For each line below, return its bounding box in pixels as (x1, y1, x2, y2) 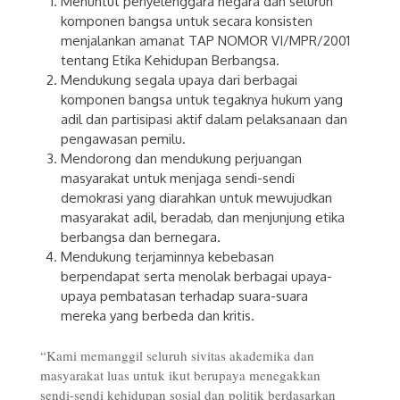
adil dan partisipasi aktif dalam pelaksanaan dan (60, 110, 347, 128)
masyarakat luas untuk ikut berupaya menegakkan (40, 366, 321, 385)
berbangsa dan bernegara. (60, 228, 221, 246)
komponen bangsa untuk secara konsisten (60, 12, 312, 29)
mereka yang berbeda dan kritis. (60, 306, 254, 324)
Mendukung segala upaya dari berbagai (60, 71, 297, 88)
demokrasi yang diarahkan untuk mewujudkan (60, 188, 332, 206)
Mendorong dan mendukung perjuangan (60, 149, 302, 167)
